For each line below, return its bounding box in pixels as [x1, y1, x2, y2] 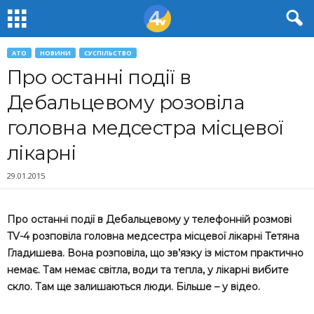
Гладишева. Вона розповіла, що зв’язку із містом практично [7, 247, 303, 259]
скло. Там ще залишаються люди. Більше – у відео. [7, 280, 260, 293]
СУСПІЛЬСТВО [84, 48, 132, 57]
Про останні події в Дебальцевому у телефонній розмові [7, 213, 292, 226]
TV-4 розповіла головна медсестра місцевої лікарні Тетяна [7, 230, 299, 243]
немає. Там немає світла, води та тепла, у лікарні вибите [7, 264, 289, 276]
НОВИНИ [40, 48, 71, 57]
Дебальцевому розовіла [7, 90, 245, 114]
